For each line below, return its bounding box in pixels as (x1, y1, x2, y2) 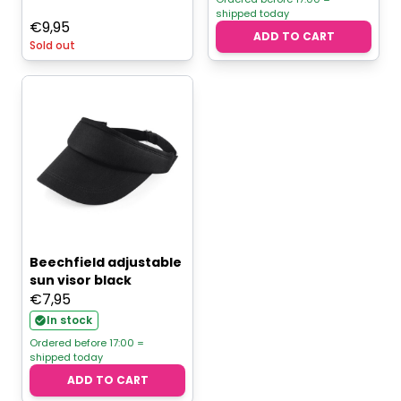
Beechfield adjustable (30, 253, 182, 272)
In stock (47, 312, 92, 328)
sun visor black (30, 271, 132, 290)
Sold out (30, 38, 75, 54)
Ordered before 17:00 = (30, 336, 144, 351)
